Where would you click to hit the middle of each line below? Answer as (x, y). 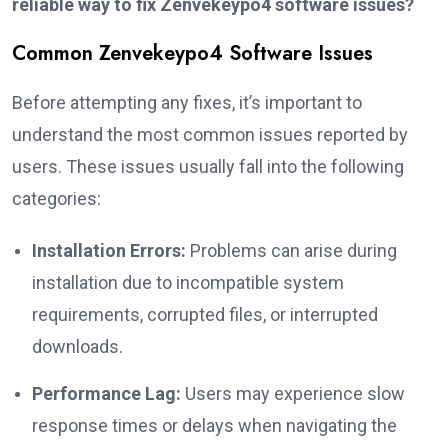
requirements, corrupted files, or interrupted (205, 314)
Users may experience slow (293, 393)
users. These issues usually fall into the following (208, 166)
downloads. (77, 346)
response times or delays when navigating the (214, 425)
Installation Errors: (109, 250)
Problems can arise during (291, 250)
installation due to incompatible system (188, 282)
